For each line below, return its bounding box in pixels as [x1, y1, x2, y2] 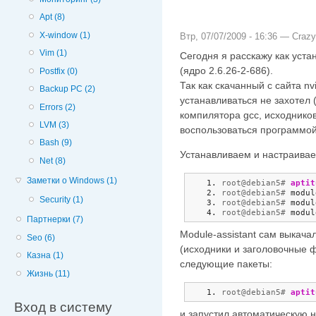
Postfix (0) [39, 66, 78, 76]
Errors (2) [39, 102, 76, 112]
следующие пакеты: [180, 258, 272, 270]
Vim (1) [39, 48, 68, 59]
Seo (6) [27, 232, 56, 243]
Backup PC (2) [39, 84, 96, 95]
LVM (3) [39, 120, 70, 130]
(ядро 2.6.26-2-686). [180, 64, 273, 76]
